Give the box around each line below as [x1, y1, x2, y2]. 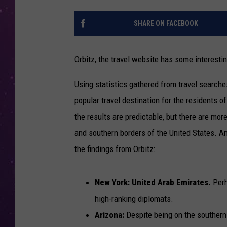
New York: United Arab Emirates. [95, 177, 211, 188]
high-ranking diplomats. [95, 194, 173, 204]
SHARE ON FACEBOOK [133, 19, 198, 28]
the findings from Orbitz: [74, 144, 155, 155]
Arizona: [95, 210, 124, 220]
